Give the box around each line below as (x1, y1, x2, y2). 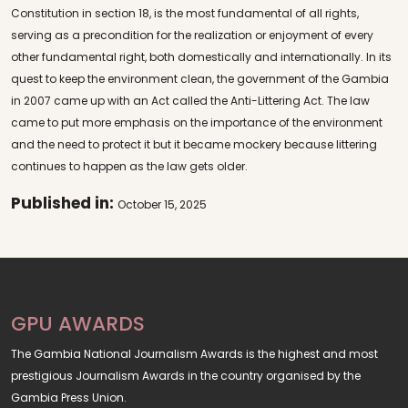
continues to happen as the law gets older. (11, 158, 248, 174)
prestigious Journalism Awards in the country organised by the (11, 368, 361, 383)
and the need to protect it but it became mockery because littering (11, 137, 377, 152)
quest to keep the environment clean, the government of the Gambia (11, 71, 389, 87)
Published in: (11, 192, 117, 214)
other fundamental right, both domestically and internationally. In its (11, 49, 392, 65)
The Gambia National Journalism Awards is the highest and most (11, 346, 378, 362)
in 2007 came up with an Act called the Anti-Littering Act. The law (11, 93, 370, 108)
